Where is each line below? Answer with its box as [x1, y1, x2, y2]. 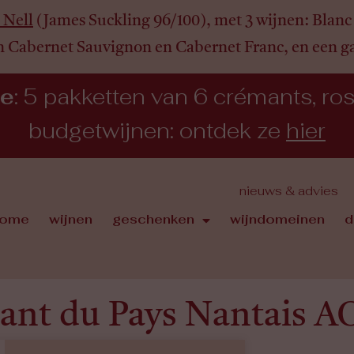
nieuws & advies [239, 185, 338, 198]
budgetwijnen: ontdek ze [28, 122, 286, 144]
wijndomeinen [229, 214, 325, 228]
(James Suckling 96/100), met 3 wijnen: [33, 13, 309, 29]
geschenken [111, 214, 194, 228]
